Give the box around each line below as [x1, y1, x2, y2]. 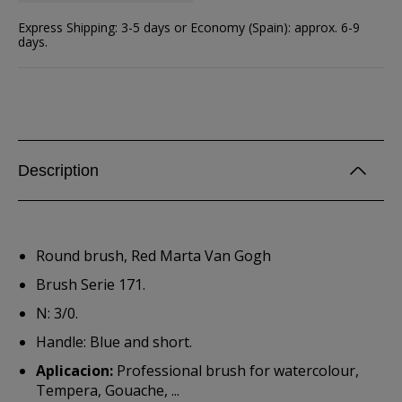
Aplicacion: [36, 361, 113, 380]
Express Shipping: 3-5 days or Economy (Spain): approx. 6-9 [18, 19, 360, 36]
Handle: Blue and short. [36, 332, 192, 352]
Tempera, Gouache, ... [36, 380, 179, 400]
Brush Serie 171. [36, 275, 145, 294]
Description [18, 162, 99, 179]
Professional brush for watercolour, [113, 361, 359, 380]
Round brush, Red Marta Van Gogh [36, 246, 271, 266]
